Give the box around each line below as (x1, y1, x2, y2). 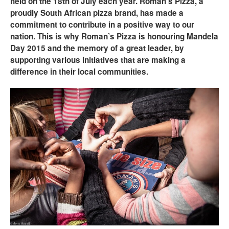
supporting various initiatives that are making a (10, 54, 186, 65)
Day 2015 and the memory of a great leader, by (10, 42, 184, 54)
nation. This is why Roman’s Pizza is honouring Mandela (10, 31, 218, 42)
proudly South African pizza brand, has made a (10, 7, 184, 18)
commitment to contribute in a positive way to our (10, 19, 194, 30)
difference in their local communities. (10, 66, 148, 77)
